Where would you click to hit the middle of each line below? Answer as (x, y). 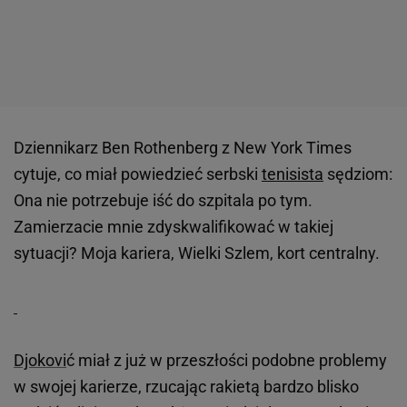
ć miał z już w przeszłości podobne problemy (227, 361)
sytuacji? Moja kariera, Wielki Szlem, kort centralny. (197, 253)
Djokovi (40, 361)
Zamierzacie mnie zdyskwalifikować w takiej (174, 227)
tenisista (293, 174)
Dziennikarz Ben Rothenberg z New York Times (183, 148)
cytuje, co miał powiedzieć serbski (138, 174)
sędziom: (358, 174)
